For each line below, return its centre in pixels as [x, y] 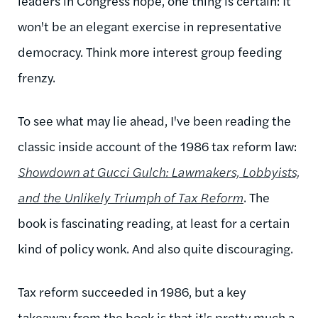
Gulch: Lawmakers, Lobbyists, [216, 171]
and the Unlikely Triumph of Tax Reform [131, 197]
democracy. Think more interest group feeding [150, 51]
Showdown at [57, 171]
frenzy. [38, 77]
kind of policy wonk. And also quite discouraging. [157, 248]
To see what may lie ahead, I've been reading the [154, 120]
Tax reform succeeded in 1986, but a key [132, 291]
